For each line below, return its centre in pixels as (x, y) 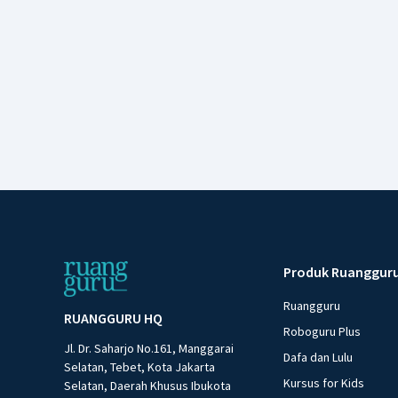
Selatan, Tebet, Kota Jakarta (139, 366)
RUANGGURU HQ (113, 318)
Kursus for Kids (324, 382)
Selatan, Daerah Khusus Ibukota (147, 385)
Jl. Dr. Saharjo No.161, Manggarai (149, 348)
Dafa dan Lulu (318, 357)
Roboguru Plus (322, 331)
